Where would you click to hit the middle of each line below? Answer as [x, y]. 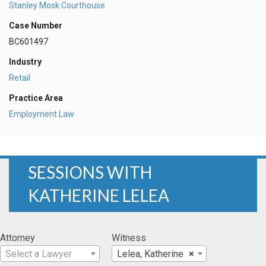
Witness [129, 237]
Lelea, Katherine [150, 254]
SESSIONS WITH [90, 172]
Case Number [36, 26]
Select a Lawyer [39, 254]
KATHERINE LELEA [99, 195]
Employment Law [42, 114]
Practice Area [36, 98]
